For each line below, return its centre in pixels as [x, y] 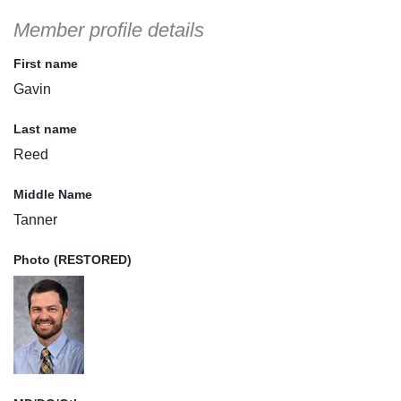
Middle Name [53, 195]
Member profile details [109, 30]
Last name [45, 129]
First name [46, 64]
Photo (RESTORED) [73, 260]
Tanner [35, 220]
